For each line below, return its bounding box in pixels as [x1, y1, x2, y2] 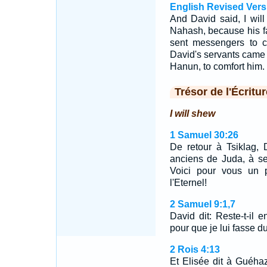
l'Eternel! [169, 178, 207, 188]
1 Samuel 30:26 [169, 130, 238, 140]
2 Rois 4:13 [169, 244, 220, 254]
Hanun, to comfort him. [169, 61, 265, 72]
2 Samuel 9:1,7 [169, 199, 235, 209]
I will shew [169, 108, 215, 119]
